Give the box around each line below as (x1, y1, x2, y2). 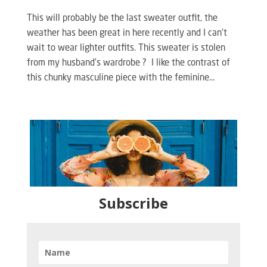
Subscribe (98, 193, 168, 213)
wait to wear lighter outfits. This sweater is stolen (26, 44, 225, 54)
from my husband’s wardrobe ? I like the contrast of (26, 59, 230, 69)
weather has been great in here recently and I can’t (26, 29, 227, 39)
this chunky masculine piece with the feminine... (26, 74, 215, 83)
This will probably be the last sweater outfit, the (26, 14, 218, 24)
